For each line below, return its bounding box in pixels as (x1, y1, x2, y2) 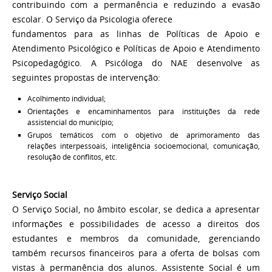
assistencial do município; (27, 117, 114, 127)
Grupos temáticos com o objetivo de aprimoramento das (27, 129, 260, 140)
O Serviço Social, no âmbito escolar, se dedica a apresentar (12, 203, 260, 215)
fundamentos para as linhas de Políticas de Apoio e (12, 28, 260, 39)
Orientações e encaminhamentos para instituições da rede (27, 106, 260, 117)
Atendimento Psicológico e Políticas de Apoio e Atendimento (12, 42, 260, 54)
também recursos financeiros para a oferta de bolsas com (12, 247, 260, 259)
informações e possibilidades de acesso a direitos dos (12, 218, 260, 229)
